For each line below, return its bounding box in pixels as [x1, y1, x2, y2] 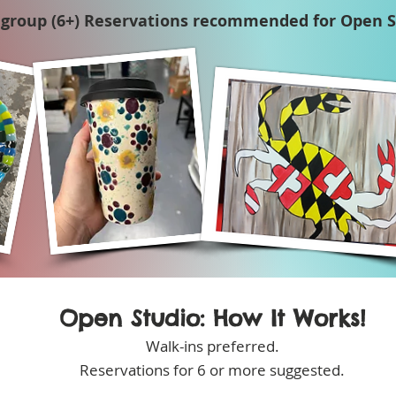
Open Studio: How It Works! [59, 304, 365, 333]
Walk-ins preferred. [145, 336, 279, 357]
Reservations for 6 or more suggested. [80, 360, 345, 381]
